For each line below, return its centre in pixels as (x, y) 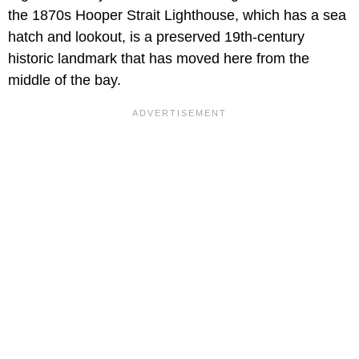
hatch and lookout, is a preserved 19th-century (156, 36)
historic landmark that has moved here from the (159, 58)
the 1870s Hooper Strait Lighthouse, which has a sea (177, 15)
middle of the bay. (65, 80)
